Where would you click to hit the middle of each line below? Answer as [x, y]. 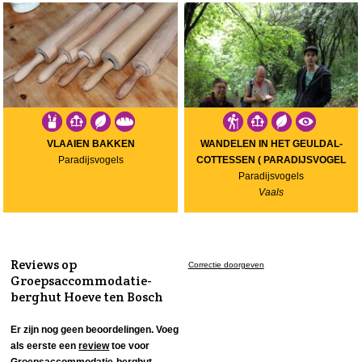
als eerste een [45, 345]
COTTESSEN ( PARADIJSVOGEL [271, 160]
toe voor [130, 345]
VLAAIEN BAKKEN [90, 143]
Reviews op [44, 264]
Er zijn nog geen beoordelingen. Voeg [95, 329]
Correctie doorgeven [226, 264]
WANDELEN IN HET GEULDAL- [271, 143]
